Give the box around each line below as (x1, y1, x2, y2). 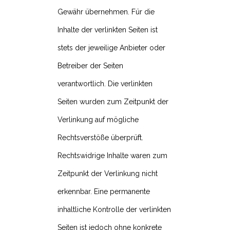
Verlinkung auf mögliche (57, 116, 139, 124)
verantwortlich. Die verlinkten (57, 80, 152, 88)
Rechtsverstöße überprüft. (57, 133, 143, 142)
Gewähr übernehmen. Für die (57, 8, 155, 16)
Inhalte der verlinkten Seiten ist (57, 26, 158, 34)
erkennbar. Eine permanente (57, 187, 150, 196)
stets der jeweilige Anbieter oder (57, 44, 165, 52)
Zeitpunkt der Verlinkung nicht (57, 169, 158, 178)
